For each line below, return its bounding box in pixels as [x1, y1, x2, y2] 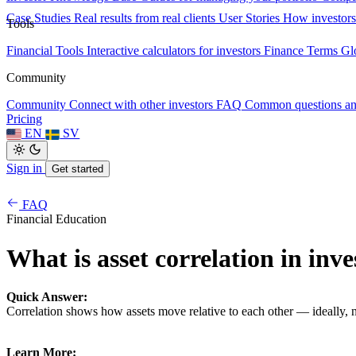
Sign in [6, 161, 45, 176]
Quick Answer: [6, 290, 87, 304]
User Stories [219, 11, 280, 25]
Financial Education [6, 212, 106, 226]
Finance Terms [264, 44, 338, 58]
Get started [52, 163, 103, 176]
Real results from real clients [74, 11, 215, 25]
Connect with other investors [69, 98, 213, 112]
